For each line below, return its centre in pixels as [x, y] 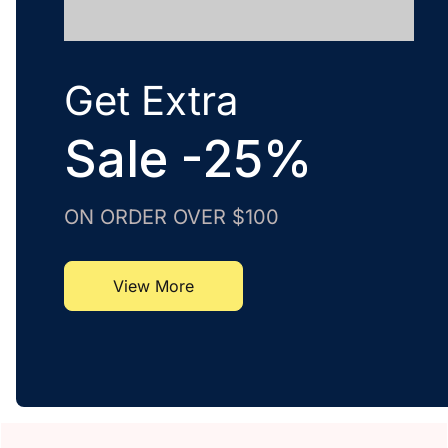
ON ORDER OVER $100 [171, 217]
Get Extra [151, 100]
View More [153, 286]
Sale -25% [188, 159]
